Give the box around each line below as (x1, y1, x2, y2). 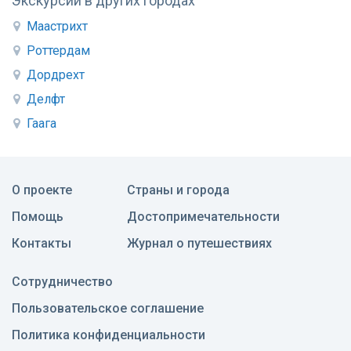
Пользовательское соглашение (12, 301, 204, 317)
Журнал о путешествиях (127, 236, 272, 251)
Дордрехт (27, 67, 85, 83)
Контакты (12, 236, 71, 251)
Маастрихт (27, 19, 88, 34)
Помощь (12, 209, 63, 225)
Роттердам (27, 43, 90, 59)
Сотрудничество (12, 274, 113, 290)
